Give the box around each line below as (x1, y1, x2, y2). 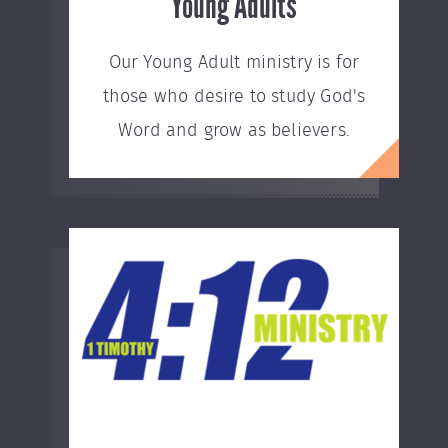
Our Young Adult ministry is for (108, 54, 360, 72)
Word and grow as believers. (118, 122, 350, 140)
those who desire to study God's (102, 88, 366, 106)
